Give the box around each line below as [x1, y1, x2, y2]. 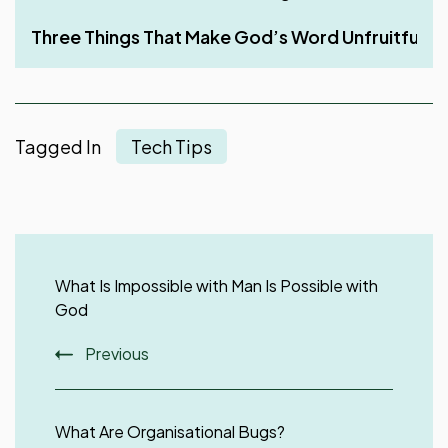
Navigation [14, 272, 141, 303]
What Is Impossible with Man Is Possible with [55, 275, 378, 297]
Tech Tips [131, 135, 212, 159]
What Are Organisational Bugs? [55, 421, 285, 443]
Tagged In [15, 135, 101, 159]
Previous [85, 343, 149, 365]
